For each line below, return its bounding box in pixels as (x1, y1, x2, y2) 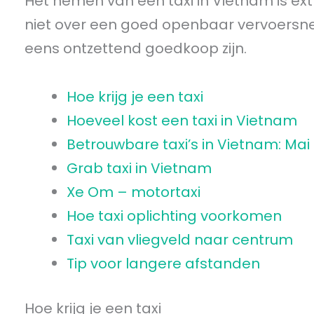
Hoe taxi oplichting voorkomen (67, 206, 282, 226)
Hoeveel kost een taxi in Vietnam (67, 111, 297, 130)
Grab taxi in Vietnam (67, 158, 212, 178)
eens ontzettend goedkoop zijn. (25, 39, 247, 58)
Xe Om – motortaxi (67, 182, 200, 202)
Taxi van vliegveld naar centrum (67, 230, 293, 250)
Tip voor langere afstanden (67, 254, 260, 273)
